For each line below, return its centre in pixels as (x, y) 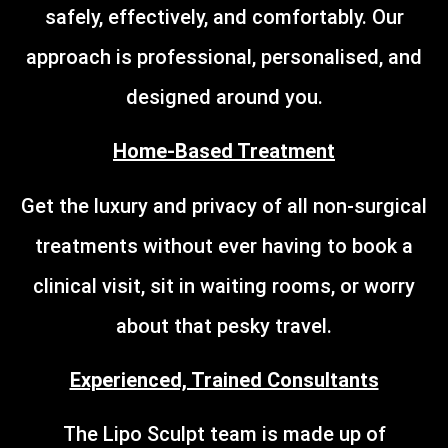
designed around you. (224, 96)
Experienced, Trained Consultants (224, 380)
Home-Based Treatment (224, 151)
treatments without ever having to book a (224, 245)
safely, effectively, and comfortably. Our (224, 16)
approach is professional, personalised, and (224, 56)
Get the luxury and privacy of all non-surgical (224, 205)
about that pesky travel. (224, 325)
